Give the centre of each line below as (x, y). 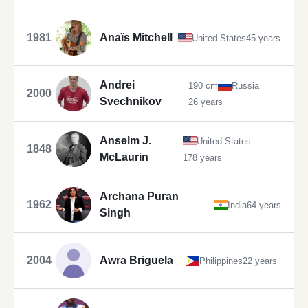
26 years (205, 102)
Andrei (117, 85)
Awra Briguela (136, 261)
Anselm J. (125, 141)
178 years (202, 157)
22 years (260, 261)
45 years (263, 38)
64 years (264, 205)
